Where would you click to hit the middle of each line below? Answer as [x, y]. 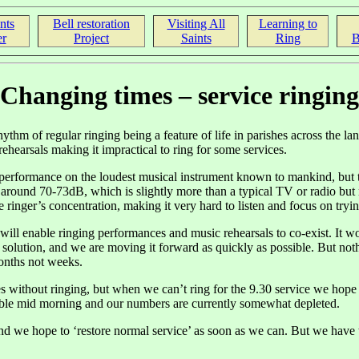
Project [91, 38]
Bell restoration [91, 24]
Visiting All [196, 24]
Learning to [288, 24]
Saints [196, 38]
